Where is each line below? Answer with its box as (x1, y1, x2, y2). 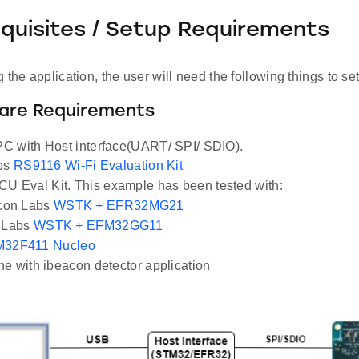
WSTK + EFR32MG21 (53, 199, 184, 213)
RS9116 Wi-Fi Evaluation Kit (13, 159, 184, 173)
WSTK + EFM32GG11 (33, 219, 163, 233)
